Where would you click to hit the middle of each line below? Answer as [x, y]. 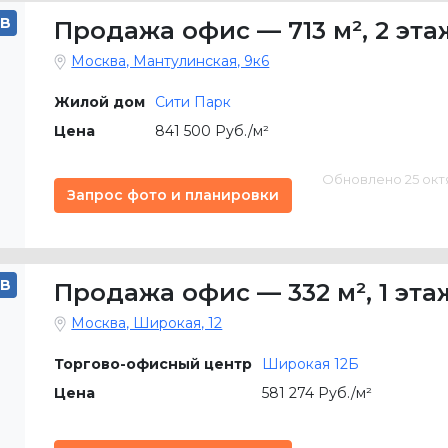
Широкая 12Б [311, 364]
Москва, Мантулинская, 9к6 [170, 61]
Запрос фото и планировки [173, 195]
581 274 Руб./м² [317, 393]
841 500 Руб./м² [212, 131]
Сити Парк [193, 102]
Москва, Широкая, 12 [147, 323]
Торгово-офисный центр [153, 364]
